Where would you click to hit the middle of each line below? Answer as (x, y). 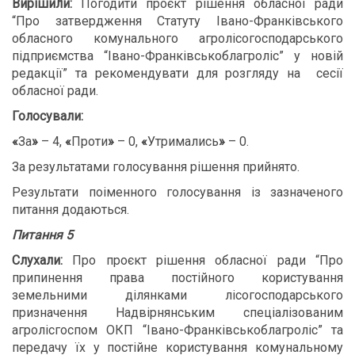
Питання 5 (42, 235)
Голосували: (48, 116)
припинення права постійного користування (177, 278)
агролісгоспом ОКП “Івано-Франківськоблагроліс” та (177, 330)
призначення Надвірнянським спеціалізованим (177, 313)
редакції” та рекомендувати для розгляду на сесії (177, 73)
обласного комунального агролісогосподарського (177, 38)
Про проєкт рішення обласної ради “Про (203, 260)
